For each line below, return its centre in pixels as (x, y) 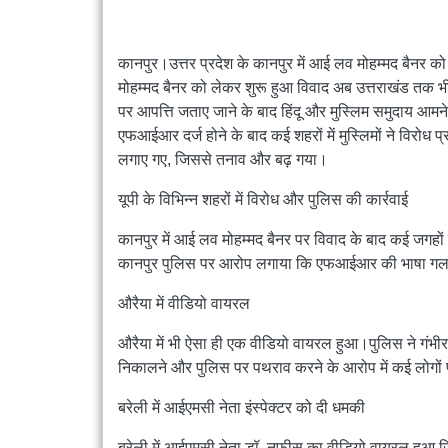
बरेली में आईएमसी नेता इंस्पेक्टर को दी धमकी (243, 408)
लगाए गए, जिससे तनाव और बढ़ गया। (223, 160)
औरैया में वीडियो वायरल (186, 304)
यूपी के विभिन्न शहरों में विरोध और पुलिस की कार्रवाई (265, 200)
